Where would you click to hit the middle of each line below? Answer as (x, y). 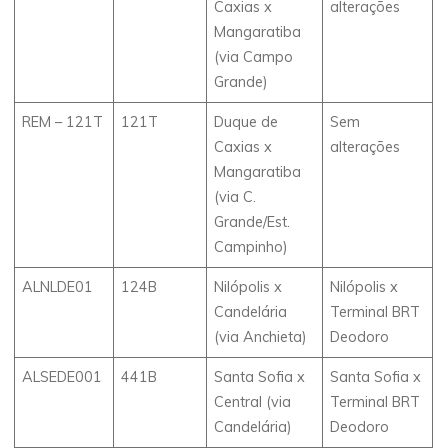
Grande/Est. (252, 221)
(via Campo (254, 56)
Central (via (253, 401)
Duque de (246, 121)
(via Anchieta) (261, 336)
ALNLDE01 (58, 286)
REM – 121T (63, 121)
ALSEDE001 (62, 376)
